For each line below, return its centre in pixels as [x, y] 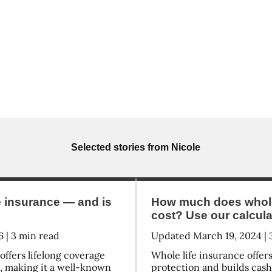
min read [38, 236]
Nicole [186, 147]
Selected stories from [121, 147]
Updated [172, 236]
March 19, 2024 [227, 236]
